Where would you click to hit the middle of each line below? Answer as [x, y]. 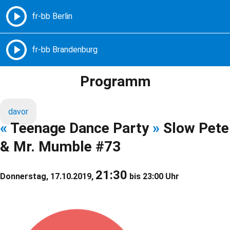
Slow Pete [194, 128]
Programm [115, 82]
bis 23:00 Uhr [153, 177]
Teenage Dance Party [80, 128]
